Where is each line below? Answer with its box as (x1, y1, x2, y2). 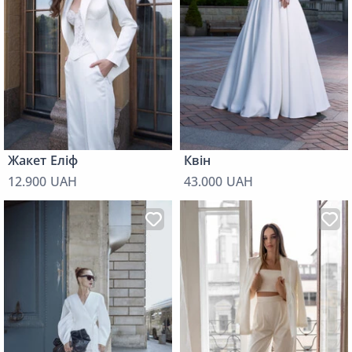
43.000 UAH (184, 173, 253, 191)
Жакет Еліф (8, 152, 78, 170)
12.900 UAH (8, 173, 77, 191)
